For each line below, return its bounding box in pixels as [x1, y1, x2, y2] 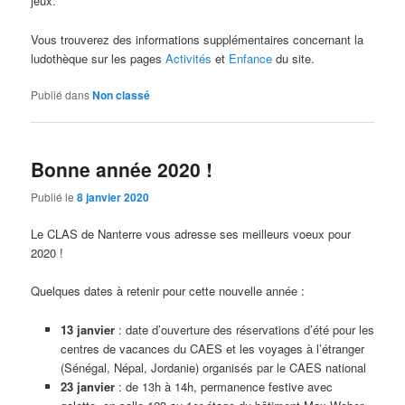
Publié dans [31, 86, 90, 102]
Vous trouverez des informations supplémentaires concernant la [31, 30, 364, 48]
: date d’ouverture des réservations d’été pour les [118, 320, 374, 338]
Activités [165, 49, 212, 67]
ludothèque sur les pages [31, 49, 166, 67]
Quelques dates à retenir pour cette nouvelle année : [31, 282, 306, 300]
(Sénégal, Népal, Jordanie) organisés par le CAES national [60, 358, 366, 376]
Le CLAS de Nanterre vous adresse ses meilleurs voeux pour [31, 225, 352, 243]
